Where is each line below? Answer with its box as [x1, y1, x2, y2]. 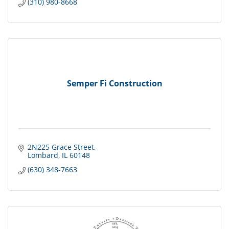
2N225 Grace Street [27, 142, 94, 152]
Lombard [27, 150, 58, 161]
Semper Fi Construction [66, 77, 163, 89]
